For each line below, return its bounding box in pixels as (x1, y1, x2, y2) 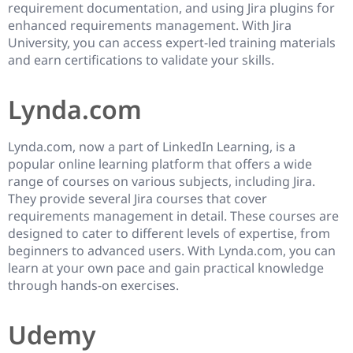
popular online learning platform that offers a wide (8, 155, 312, 173)
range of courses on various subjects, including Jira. (8, 173, 315, 191)
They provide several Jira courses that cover (8, 190, 267, 208)
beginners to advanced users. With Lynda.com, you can (8, 242, 336, 260)
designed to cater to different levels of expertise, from (8, 225, 330, 243)
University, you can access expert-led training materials (8, 34, 336, 52)
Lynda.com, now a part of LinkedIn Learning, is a (8, 138, 295, 156)
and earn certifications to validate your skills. (8, 51, 274, 69)
